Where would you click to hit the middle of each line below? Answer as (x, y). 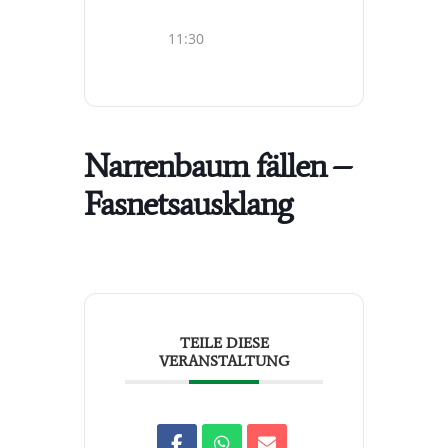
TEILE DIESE (224, 343)
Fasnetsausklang (188, 204)
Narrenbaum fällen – (217, 166)
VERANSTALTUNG (224, 361)
